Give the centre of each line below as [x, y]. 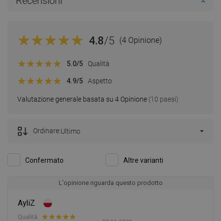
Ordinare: [47, 131]
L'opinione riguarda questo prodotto [110, 183]
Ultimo [71, 131]
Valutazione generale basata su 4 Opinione [82, 99]
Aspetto [100, 81]
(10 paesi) [163, 99]
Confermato [44, 161]
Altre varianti [143, 161]
